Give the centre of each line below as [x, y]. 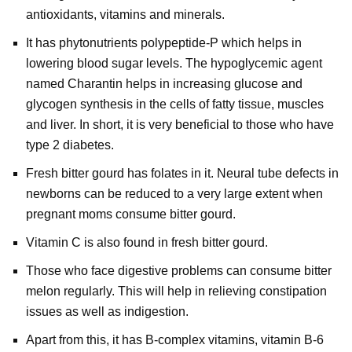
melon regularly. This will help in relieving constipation [176, 291]
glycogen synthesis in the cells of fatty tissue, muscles [174, 104]
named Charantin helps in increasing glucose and [164, 84]
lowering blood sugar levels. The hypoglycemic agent [174, 63]
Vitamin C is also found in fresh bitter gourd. [147, 242]
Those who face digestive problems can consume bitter [178, 271]
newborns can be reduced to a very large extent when [174, 194]
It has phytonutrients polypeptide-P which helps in [163, 43]
